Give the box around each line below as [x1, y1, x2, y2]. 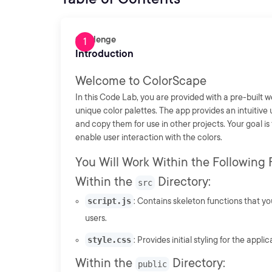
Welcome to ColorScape [75, 73, 206, 88]
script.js [87, 196, 131, 206]
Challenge [75, 35, 116, 44]
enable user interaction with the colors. [75, 132, 222, 142]
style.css [87, 235, 131, 245]
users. [85, 213, 107, 223]
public [138, 259, 167, 269]
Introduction [75, 48, 134, 59]
